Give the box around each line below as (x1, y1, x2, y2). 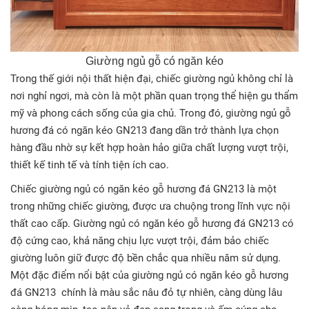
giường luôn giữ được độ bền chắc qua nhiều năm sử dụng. (10, 252, 281, 265)
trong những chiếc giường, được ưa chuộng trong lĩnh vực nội (10, 200, 290, 213)
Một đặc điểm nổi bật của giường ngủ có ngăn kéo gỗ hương (10, 269, 288, 282)
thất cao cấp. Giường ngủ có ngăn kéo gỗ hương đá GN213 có (10, 217, 294, 230)
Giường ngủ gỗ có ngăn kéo (86, 55, 223, 68)
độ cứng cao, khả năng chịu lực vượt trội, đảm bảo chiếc (10, 235, 269, 248)
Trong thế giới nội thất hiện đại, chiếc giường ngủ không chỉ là (10, 72, 293, 86)
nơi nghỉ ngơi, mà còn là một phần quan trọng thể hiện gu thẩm (10, 90, 298, 103)
